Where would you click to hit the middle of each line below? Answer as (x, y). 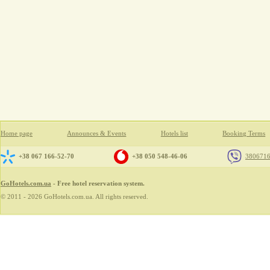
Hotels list (174, 133)
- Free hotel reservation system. (98, 183)
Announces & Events (97, 133)
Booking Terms (244, 133)
